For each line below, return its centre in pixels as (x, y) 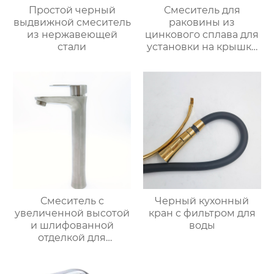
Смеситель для (202, 10)
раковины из (202, 22)
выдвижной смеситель (72, 22)
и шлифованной (72, 226)
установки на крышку (202, 46)
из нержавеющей (72, 34)
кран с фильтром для (202, 213)
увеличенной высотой (72, 213)
